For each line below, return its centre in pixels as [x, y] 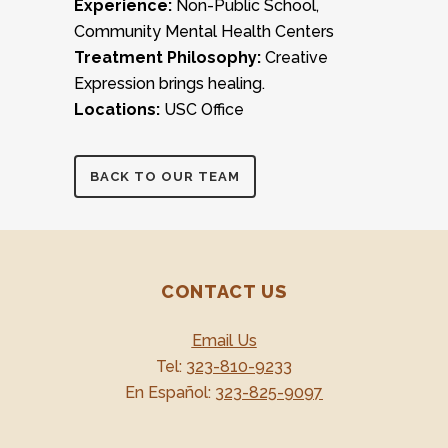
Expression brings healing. [169, 83]
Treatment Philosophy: [167, 57]
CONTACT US [224, 291]
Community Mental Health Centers [204, 31]
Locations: [117, 109]
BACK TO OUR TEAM [165, 176]
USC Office [202, 109]
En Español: [170, 392]
